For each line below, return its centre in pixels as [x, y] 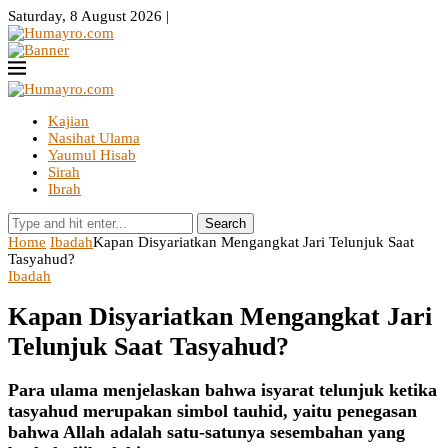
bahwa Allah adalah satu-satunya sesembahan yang [206, 431]
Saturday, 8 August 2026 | [88, 16]
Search [225, 223]
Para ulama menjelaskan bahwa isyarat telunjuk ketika [222, 389]
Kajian [68, 121]
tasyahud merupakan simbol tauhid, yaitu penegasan [212, 410]
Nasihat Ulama [94, 138]
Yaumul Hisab [92, 155]
